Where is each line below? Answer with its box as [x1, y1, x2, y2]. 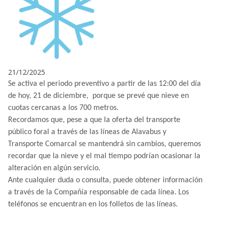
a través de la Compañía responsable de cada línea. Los [8, 188, 189, 196]
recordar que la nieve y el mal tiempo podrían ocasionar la [8, 152, 200, 160]
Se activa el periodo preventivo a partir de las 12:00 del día [8, 79, 201, 88]
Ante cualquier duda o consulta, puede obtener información [8, 176, 202, 184]
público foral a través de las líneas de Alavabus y [8, 128, 166, 136]
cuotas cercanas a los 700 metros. [8, 103, 119, 112]
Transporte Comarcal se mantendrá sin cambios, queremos [8, 140, 201, 148]
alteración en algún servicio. [8, 164, 100, 172]
